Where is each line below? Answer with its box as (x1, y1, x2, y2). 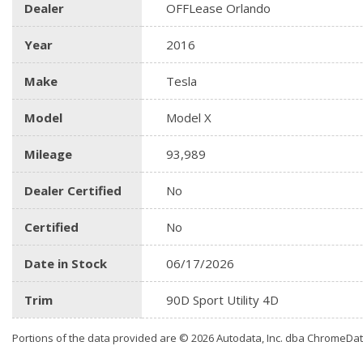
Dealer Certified (24, 182, 122, 199)
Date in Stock (24, 255, 107, 271)
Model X (166, 109, 211, 126)
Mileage (24, 146, 72, 162)
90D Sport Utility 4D (166, 292, 279, 308)
